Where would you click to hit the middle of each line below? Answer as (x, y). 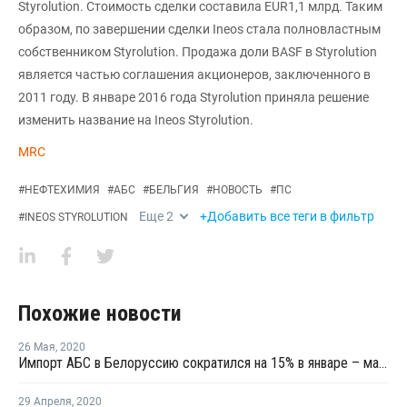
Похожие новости (100, 313)
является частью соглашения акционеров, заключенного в (194, 74)
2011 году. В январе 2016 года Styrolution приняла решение (194, 97)
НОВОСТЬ (238, 189)
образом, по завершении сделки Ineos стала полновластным (199, 29)
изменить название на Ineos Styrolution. (136, 119)
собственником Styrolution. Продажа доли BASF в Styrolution (198, 51)
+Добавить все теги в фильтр (287, 216)
